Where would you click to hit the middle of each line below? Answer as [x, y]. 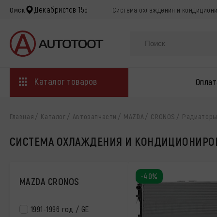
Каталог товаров [66, 81]
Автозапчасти [95, 116]
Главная [22, 116]
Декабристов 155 [61, 9]
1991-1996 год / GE [60, 209]
